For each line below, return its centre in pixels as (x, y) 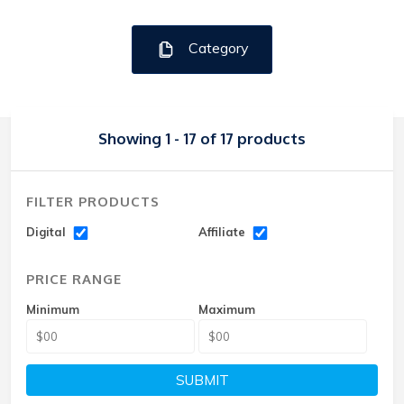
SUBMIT (202, 380)
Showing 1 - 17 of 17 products (202, 138)
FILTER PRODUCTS (93, 202)
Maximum (227, 309)
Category (216, 48)
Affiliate (224, 232)
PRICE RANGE (74, 279)
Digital (48, 232)
